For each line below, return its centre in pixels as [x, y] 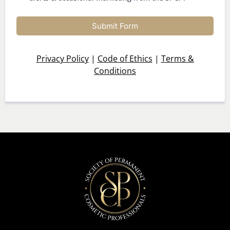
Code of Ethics [125, 59]
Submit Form [115, 26]
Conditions [115, 71]
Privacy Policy [62, 59]
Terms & [177, 59]
